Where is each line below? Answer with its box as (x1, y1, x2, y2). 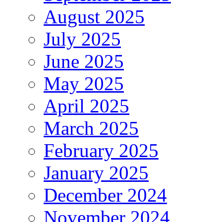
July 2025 (44, 28, 121, 50)
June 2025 (44, 51, 124, 72)
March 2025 (44, 117, 139, 139)
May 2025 (44, 73, 124, 95)
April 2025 (44, 95, 129, 117)
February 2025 (44, 140, 159, 162)
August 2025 (44, 6, 145, 28)
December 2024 (44, 184, 167, 206)
